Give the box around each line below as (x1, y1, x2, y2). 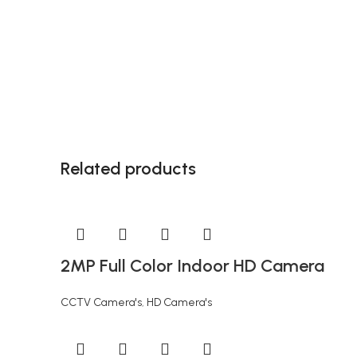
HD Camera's (147, 296, 212, 309)
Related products (61, 158, 196, 179)
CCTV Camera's (61, 296, 142, 309)
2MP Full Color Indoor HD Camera (61, 255, 324, 277)
